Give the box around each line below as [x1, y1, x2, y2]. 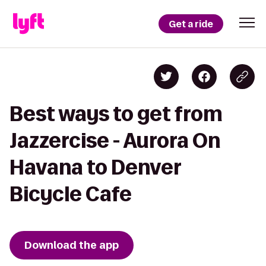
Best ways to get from [9, 103, 223, 125]
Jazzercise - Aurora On [9, 129, 220, 151]
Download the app [24, 238, 119, 252]
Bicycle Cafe [9, 183, 132, 205]
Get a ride [169, 17, 213, 30]
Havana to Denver [9, 156, 181, 178]
